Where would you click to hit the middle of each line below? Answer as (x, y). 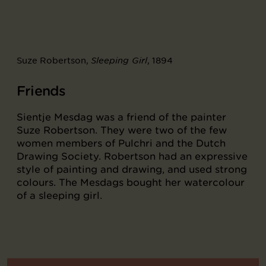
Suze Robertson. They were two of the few (122, 130)
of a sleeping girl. (59, 196)
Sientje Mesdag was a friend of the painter (121, 117)
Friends (41, 91)
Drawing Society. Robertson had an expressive (132, 156)
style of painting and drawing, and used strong (132, 170)
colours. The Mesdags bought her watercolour (131, 183)
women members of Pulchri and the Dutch (121, 143)
